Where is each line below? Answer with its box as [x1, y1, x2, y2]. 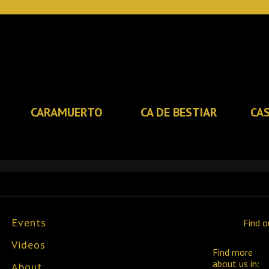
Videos [11, 238, 46, 252]
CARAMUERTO [30, 104, 102, 120]
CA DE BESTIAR [140, 104, 217, 120]
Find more [213, 246, 253, 258]
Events [11, 216, 46, 229]
